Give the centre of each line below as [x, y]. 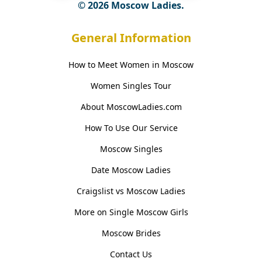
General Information [131, 37]
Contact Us [131, 254]
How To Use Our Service [131, 127]
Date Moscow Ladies [131, 170]
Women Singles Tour [131, 85]
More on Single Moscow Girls [131, 212]
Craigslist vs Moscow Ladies [131, 191]
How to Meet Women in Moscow [131, 64]
